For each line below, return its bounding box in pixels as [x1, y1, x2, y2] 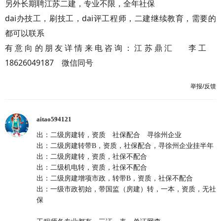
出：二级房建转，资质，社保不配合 [37, 153, 147, 160]
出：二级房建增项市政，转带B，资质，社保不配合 [37, 175, 193, 182]
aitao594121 [37, 115, 72, 123]
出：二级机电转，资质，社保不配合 [37, 164, 147, 171]
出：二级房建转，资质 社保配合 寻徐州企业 [37, 131, 182, 139]
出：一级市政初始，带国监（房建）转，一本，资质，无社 [37, 185, 216, 193]
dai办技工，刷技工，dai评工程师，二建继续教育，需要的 [5, 13, 216, 24]
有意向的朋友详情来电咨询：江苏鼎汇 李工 [5, 42, 216, 53]
